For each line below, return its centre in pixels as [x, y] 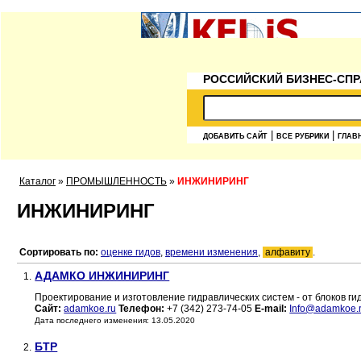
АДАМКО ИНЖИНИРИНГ [102, 276]
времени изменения [212, 253]
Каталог [37, 181]
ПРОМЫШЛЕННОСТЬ [116, 181]
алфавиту [288, 253]
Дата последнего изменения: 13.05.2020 [115, 321]
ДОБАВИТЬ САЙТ [235, 136]
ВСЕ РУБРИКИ [303, 136]
